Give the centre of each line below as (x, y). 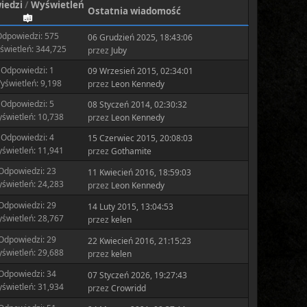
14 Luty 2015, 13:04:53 (130, 206)
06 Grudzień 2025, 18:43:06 (140, 37)
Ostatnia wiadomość (134, 11)
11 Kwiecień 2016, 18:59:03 (139, 172)
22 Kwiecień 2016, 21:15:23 (139, 241)
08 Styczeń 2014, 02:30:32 (137, 105)
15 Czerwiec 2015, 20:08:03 (140, 138)
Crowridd (128, 288)
